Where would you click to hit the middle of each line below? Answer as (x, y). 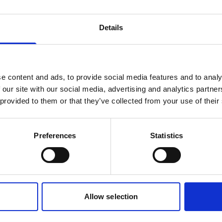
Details (111, 27)
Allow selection (111, 196)
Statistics (166, 135)
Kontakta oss (52, 15)
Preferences (55, 135)
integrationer (111, 169)
